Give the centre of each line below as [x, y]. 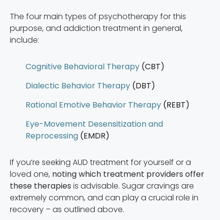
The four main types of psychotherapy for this [98, 17]
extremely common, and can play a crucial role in [104, 198]
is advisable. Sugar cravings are [133, 186]
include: [25, 40]
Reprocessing [52, 136]
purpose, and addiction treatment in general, [96, 28]
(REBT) [175, 105]
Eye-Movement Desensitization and [94, 124]
